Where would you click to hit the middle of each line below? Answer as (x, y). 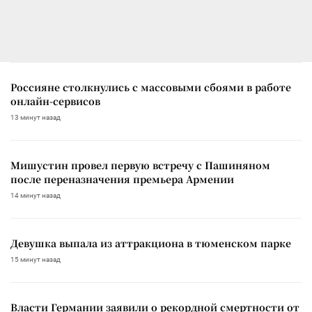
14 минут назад (36, 195)
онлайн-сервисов (55, 101)
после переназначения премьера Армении (122, 179)
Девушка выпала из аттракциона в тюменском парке (151, 243)
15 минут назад (36, 259)
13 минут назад (36, 117)
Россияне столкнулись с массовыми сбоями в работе (151, 87)
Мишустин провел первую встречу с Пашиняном (140, 165)
